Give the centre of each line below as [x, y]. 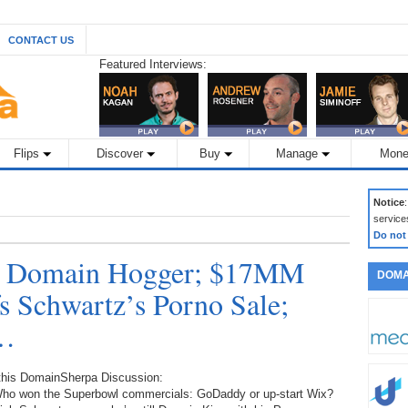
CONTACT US [41, 40]
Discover [120, 153]
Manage [297, 153]
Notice [389, 202]
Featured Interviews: [153, 64]
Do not [390, 235]
